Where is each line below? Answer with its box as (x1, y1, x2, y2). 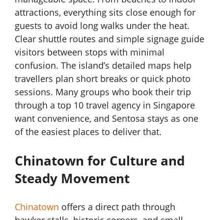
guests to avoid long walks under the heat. (15, 20, 190, 32)
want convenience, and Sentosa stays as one (15, 112, 198, 125)
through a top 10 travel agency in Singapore (15, 99, 195, 111)
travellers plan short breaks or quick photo (15, 73, 191, 85)
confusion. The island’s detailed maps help (15, 59, 192, 72)
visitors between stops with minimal (15, 46, 165, 58)
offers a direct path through (59, 201, 175, 213)
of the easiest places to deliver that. (15, 126, 162, 138)
